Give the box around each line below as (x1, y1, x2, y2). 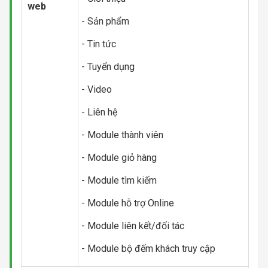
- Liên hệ (81, 106, 117, 118)
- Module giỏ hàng (81, 151, 157, 163)
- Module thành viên (81, 129, 163, 141)
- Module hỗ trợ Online (81, 197, 174, 209)
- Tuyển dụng (81, 60, 135, 72)
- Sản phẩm (81, 15, 129, 27)
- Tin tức (81, 38, 116, 50)
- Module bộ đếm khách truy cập (81, 242, 215, 254)
